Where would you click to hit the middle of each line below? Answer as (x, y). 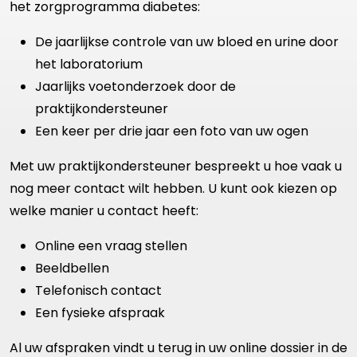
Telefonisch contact (98, 291)
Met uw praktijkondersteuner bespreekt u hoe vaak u (176, 167)
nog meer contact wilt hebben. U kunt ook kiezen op (173, 189)
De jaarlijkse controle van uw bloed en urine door (187, 42)
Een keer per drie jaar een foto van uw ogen (172, 131)
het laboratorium (89, 65)
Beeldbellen (72, 269)
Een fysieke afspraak (100, 313)
